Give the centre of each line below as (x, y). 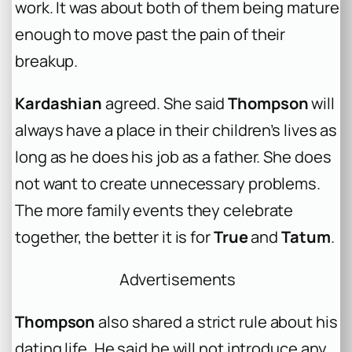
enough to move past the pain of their (150, 34)
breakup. (47, 60)
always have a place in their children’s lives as (176, 130)
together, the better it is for (114, 236)
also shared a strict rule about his (216, 321)
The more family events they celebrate (154, 210)
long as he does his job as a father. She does (173, 156)
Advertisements (178, 279)
